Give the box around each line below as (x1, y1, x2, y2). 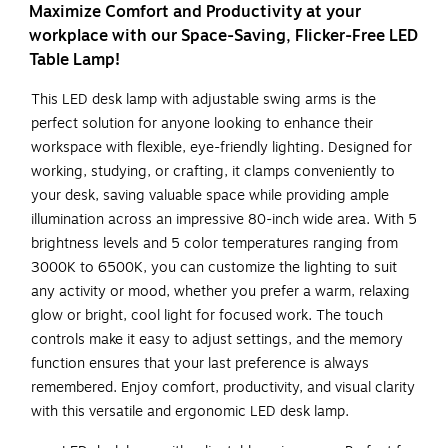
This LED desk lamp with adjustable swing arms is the (31, 89, 376, 111)
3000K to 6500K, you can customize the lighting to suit (31, 257, 397, 279)
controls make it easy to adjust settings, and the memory (31, 329, 403, 351)
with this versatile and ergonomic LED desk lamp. (31, 401, 349, 423)
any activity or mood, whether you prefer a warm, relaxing (31, 281, 410, 303)
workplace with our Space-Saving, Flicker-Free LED (29, 24, 418, 49)
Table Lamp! (29, 48, 120, 73)
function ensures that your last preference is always (31, 353, 369, 375)
